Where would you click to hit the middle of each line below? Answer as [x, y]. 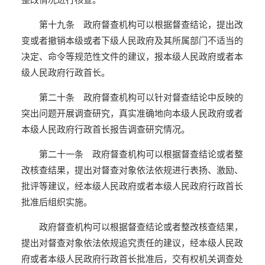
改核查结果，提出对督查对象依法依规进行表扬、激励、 [132, 170]
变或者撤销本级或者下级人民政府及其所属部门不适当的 [132, 40]
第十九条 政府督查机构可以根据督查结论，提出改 [141, 24]
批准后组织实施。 [56, 202]
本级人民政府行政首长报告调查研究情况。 [105, 129]
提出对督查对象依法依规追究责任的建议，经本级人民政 [132, 243]
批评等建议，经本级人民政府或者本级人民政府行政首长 [132, 186]
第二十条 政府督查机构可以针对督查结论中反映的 [141, 97]
